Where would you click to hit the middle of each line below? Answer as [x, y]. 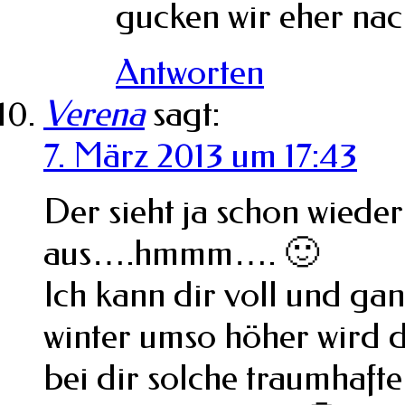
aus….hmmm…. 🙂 [181, 253]
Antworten [190, 72]
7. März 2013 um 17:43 [200, 155]
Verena [94, 113]
